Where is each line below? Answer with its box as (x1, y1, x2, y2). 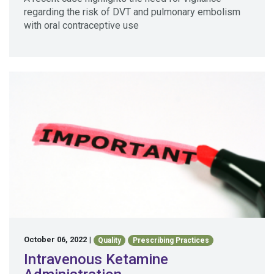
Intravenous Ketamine (24, 250, 168, 268)
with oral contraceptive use (24, 19, 139, 31)
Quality (98, 235, 122, 245)
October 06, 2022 (24, 235, 87, 245)
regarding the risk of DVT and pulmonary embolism (24, 6, 240, 18)
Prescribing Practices (132, 235, 209, 245)
